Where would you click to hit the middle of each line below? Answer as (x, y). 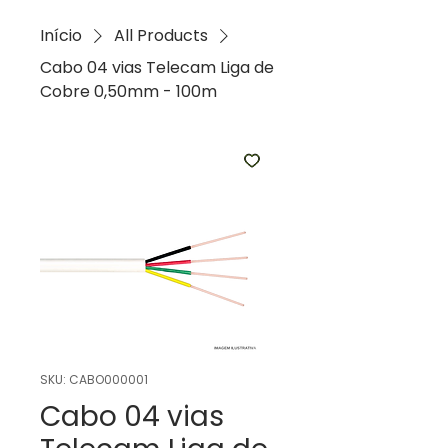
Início (61, 35)
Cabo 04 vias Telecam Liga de (157, 67)
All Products (161, 35)
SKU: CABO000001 (94, 379)
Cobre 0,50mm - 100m (128, 91)
